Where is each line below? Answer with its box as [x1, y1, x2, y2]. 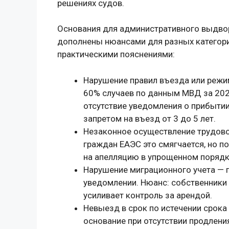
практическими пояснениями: [57, 49, 175, 60]
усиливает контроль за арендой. [83, 190, 212, 200]
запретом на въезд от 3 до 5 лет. [83, 113, 216, 124]
